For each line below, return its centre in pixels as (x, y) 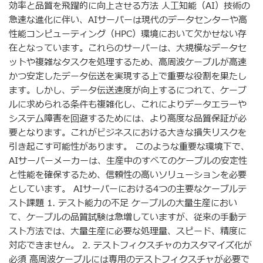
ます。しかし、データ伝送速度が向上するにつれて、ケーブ (128, 90)
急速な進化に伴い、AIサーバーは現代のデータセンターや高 (128, 20)
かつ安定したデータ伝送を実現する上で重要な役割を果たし (128, 76)
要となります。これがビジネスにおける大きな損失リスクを (128, 133)
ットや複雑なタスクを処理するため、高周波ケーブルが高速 (128, 62)
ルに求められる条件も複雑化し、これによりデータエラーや (128, 104)
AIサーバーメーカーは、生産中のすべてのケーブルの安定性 (128, 161)
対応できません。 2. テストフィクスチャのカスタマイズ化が (130, 245)
